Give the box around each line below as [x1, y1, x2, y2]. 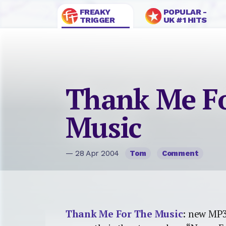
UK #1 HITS [163, 15, 207, 25]
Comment [161, 149, 199, 158]
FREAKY [79, 7, 110, 17]
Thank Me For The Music [66, 207, 183, 220]
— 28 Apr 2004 [66, 149, 122, 158]
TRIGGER [79, 15, 115, 25]
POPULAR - [163, 7, 207, 17]
